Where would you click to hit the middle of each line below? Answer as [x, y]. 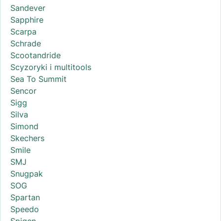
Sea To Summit [38, 79]
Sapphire [27, 19]
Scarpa [23, 31]
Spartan [25, 197]
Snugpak [27, 173]
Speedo [25, 209]
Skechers [27, 138]
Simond [24, 126]
